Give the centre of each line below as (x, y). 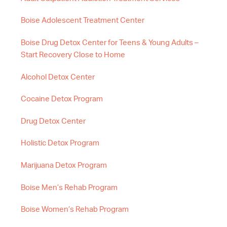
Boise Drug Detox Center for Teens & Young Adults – (110, 43)
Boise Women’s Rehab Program (75, 210)
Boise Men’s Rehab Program (69, 187)
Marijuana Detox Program (64, 165)
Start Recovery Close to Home (73, 55)
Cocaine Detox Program (62, 99)
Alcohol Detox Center (58, 77)
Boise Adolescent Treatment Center (83, 21)
